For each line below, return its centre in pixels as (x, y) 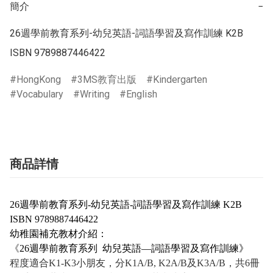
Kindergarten (180, 80)
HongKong (39, 80)
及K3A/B (206, 263)
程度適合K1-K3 (43, 263)
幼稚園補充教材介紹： (58, 234)
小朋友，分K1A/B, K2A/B (132, 263)
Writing (95, 94)
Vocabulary (40, 94)
